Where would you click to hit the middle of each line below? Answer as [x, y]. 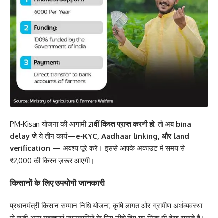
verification [30, 148]
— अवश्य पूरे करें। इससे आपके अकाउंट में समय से [118, 148]
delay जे [23, 136]
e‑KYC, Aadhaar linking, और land [133, 136]
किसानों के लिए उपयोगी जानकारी [57, 183]
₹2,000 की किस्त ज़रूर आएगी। [52, 160]
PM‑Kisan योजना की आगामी [49, 124]
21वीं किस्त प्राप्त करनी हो [121, 124]
